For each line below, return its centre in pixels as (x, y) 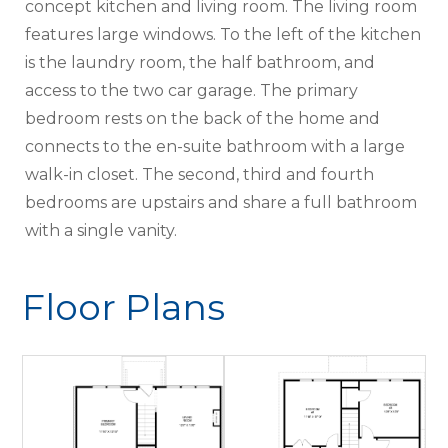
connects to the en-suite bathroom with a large (215, 146)
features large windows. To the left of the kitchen (223, 34)
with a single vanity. (101, 230)
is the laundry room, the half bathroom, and (200, 62)
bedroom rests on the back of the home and (203, 118)
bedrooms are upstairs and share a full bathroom (221, 202)
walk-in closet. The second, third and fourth (200, 174)
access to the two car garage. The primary (192, 90)
